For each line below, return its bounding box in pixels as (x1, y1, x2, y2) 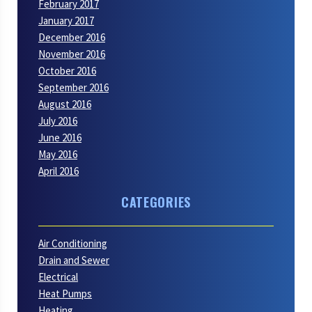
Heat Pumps (38, 287, 92, 301)
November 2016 (38, 47, 105, 61)
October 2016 (38, 63, 96, 77)
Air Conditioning (38, 237, 107, 251)
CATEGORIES (120, 193, 192, 212)
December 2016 (38, 30, 105, 44)
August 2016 (38, 97, 91, 111)
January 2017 (38, 13, 94, 27)
